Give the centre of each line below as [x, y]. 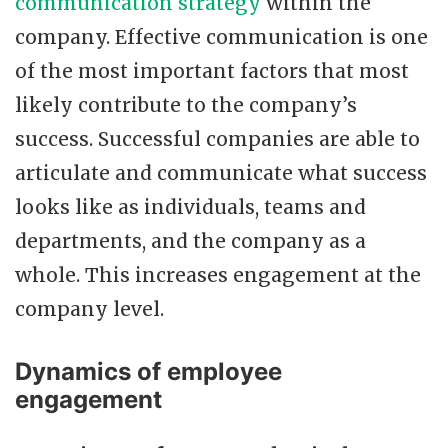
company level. [89, 308]
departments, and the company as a [190, 240]
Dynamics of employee [148, 371]
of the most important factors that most [212, 70]
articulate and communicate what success [221, 172]
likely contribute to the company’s [186, 104]
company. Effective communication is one [221, 36]
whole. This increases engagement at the [218, 274]
